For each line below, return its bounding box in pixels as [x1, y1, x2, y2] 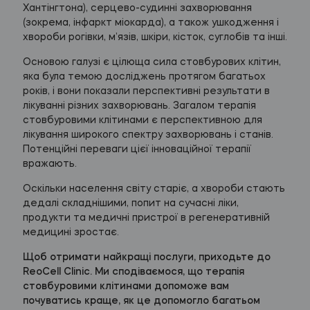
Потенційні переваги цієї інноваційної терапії [22, 144, 251, 154]
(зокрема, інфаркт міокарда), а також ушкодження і [22, 17, 279, 28]
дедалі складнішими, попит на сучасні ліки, [22, 198, 239, 208]
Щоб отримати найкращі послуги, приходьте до [22, 252, 271, 262]
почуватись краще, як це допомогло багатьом [22, 295, 260, 306]
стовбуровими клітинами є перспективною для [22, 115, 262, 125]
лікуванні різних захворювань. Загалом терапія [22, 100, 256, 111]
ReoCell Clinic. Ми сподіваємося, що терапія [22, 266, 244, 277]
